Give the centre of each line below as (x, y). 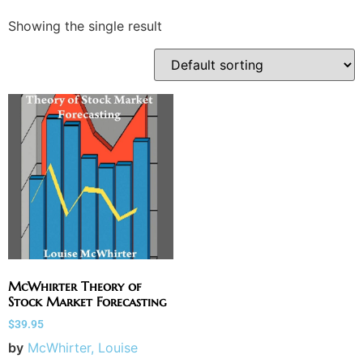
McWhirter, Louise (83, 347)
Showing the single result (85, 26)
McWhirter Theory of (75, 286)
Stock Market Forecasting (87, 301)
